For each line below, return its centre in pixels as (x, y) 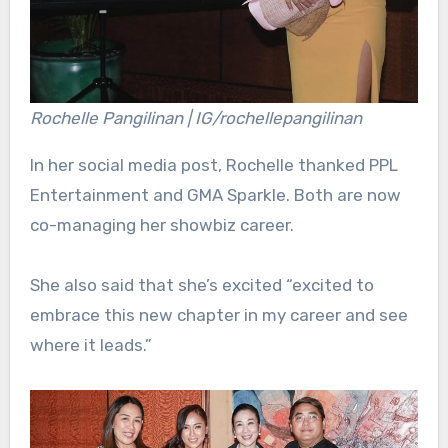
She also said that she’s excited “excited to (201, 285)
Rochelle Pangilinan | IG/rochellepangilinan (195, 118)
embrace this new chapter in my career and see (218, 315)
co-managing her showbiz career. (161, 225)
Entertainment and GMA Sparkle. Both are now (215, 195)
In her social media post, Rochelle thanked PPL (213, 165)
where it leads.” (90, 345)
